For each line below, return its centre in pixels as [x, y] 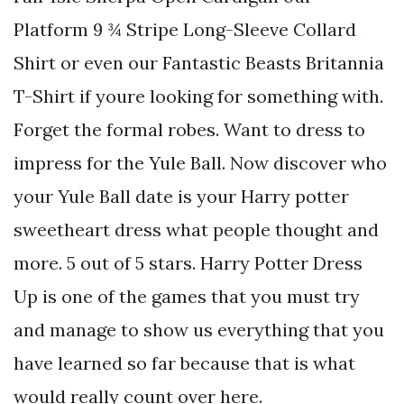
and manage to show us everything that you [199, 330]
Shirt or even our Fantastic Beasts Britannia [199, 63]
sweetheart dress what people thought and [196, 230]
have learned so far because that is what [184, 363]
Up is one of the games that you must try [187, 297]
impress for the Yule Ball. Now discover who [200, 163]
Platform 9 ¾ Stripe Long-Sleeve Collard [185, 30]
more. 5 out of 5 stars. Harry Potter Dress [188, 263]
